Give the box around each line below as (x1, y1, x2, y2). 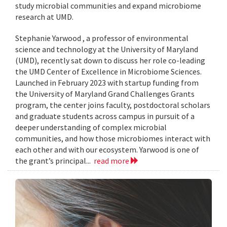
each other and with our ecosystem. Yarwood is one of (15, 144, 199, 155)
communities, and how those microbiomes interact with (15, 133, 210, 144)
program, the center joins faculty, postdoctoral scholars (15, 100, 210, 110)
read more (94, 156, 131, 166)
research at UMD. (15, 12, 73, 22)
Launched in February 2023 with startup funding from (15, 78, 199, 88)
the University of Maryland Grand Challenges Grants (15, 89, 195, 99)
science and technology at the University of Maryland (15, 44, 198, 55)
